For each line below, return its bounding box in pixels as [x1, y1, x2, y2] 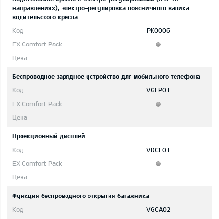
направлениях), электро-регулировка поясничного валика [12, 4, 189, 12]
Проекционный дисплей [12, 132, 85, 140]
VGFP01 [146, 86, 170, 94]
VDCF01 [146, 146, 170, 154]
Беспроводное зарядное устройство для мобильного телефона [12, 72, 200, 81]
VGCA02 [146, 205, 171, 214]
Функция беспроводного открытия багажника [12, 192, 149, 200]
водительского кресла [12, 13, 78, 21]
